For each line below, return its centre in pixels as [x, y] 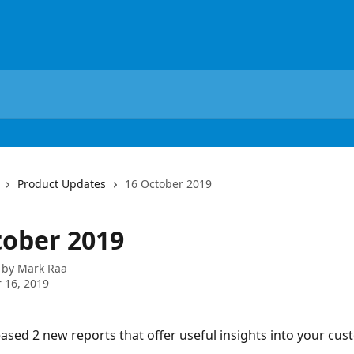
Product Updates [62, 184]
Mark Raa [42, 268]
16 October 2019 [168, 184]
